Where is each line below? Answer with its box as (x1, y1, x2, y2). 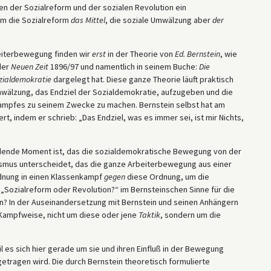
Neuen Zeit (10, 60, 48, 72)
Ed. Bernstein (174, 48, 220, 59)
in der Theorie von (105, 48, 175, 59)
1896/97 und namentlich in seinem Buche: (48, 60, 199, 72)
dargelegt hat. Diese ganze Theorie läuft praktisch (51, 73, 233, 85)
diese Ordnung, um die (125, 171, 209, 182)
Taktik (138, 209, 160, 220)
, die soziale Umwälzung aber (105, 14, 212, 25)
